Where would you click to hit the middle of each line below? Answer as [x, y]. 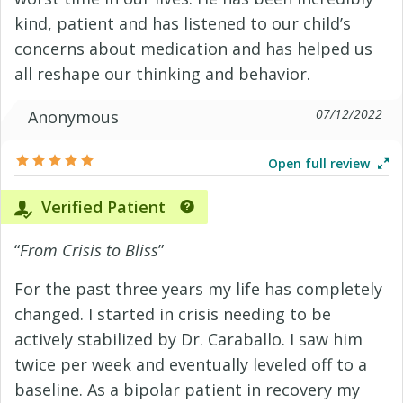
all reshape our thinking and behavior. [162, 74]
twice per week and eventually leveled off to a [191, 364]
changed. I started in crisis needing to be [173, 314]
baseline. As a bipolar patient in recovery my [187, 390]
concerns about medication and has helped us [193, 49]
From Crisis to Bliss [89, 250]
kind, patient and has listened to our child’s [183, 23]
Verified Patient [101, 207]
